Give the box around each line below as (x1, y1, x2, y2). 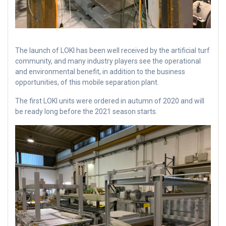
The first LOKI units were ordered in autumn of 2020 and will (15, 96, 204, 105)
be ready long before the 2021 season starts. (15, 107, 157, 116)
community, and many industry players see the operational (15, 56, 201, 65)
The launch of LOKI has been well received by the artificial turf (15, 46, 210, 54)
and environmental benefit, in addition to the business (15, 67, 185, 76)
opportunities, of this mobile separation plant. (15, 78, 159, 86)
